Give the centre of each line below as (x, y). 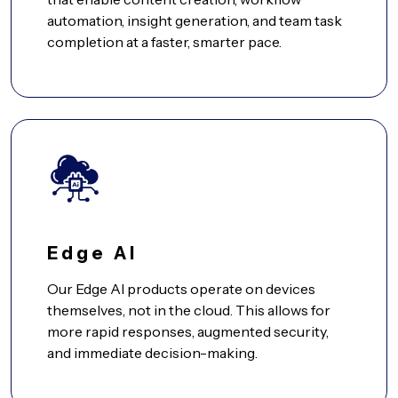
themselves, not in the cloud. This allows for (189, 310)
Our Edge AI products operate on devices (181, 289)
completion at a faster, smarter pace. (164, 42)
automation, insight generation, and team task (195, 21)
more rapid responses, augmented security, (188, 332)
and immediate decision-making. (152, 353)
